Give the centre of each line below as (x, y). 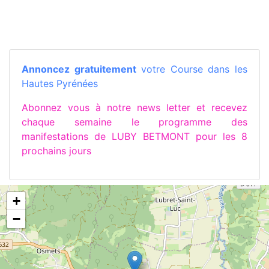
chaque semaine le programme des (134, 122)
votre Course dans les (192, 69)
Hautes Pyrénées (60, 83)
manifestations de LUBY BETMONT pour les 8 (134, 136)
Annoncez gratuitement (79, 69)
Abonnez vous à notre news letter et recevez (134, 107)
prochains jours (56, 150)
